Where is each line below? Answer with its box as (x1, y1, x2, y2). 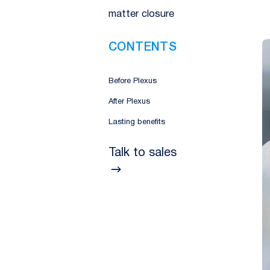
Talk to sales (108, 148, 177, 159)
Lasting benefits (108, 119, 165, 126)
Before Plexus (108, 78, 157, 85)
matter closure (108, 10, 174, 19)
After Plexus (108, 98, 150, 105)
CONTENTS (108, 42, 177, 53)
